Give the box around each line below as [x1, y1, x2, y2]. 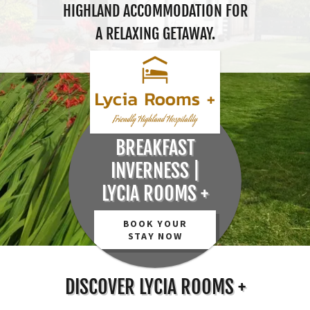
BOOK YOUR [122, 217, 188, 230]
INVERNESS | [110, 158, 200, 183]
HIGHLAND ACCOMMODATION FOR [62, 1, 248, 20]
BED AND [125, 113, 185, 137]
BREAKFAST [115, 136, 195, 160]
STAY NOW [127, 230, 183, 242]
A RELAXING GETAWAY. [95, 24, 215, 43]
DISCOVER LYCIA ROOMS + [64, 275, 246, 299]
